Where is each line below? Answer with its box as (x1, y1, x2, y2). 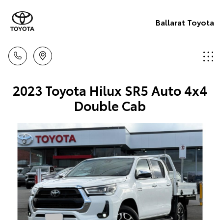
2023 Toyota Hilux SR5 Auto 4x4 (13, 81, 207, 99)
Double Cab (74, 96, 146, 114)
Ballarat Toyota (156, 16, 214, 27)
